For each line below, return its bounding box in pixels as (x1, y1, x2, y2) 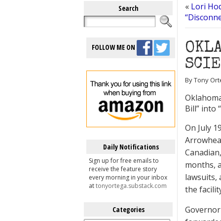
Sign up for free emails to (89, 156, 159, 165)
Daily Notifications (103, 142, 159, 151)
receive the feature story (89, 165, 157, 173)
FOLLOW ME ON (92, 42, 137, 52)
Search (118, 3, 139, 13)
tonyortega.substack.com (96, 182, 167, 190)
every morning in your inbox (89, 173, 167, 182)
